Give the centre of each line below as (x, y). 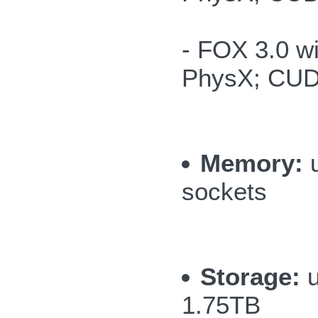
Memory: (252, 163)
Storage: (251, 276)
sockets (224, 191)
